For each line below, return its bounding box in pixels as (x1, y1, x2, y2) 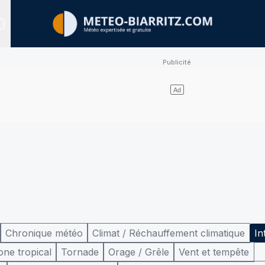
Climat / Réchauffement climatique (92, 227, 245, 239)
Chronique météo (5, 227, 83, 239)
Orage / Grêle (108, 246, 169, 258)
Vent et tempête (179, 246, 249, 258)
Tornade (61, 246, 99, 258)
